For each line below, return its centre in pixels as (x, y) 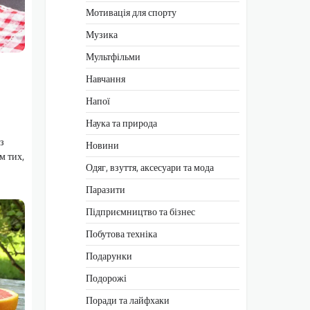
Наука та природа (121, 123)
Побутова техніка (121, 234)
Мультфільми (113, 56)
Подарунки (109, 256)
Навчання (106, 79)
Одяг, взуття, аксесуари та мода (150, 167)
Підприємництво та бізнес (140, 211)
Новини (102, 145)
